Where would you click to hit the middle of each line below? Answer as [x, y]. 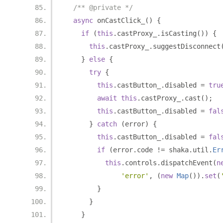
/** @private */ [103, 7]
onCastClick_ [119, 20]
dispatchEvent [187, 163]
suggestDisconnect [187, 46]
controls [141, 163]
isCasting [179, 33]
